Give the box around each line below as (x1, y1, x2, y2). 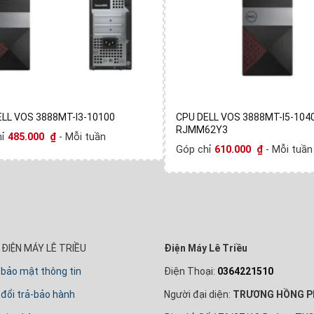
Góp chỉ (175, 143, 214, 156)
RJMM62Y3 (175, 123, 228, 135)
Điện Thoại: (164, 265, 215, 277)
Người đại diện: (164, 289, 231, 301)
